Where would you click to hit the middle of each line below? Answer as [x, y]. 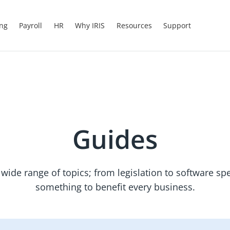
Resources [134, 25]
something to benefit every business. [115, 187]
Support [177, 25]
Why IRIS [90, 25]
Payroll [31, 25]
